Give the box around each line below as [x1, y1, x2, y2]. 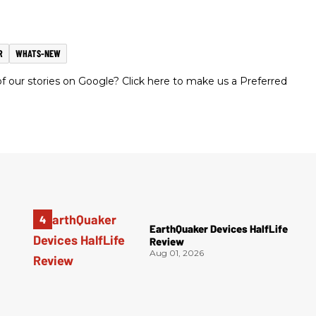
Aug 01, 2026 [150, 248, 205, 259]
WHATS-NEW [16, 47, 61, 60]
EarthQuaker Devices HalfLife [150, 222, 288, 236]
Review [150, 235, 185, 248]
